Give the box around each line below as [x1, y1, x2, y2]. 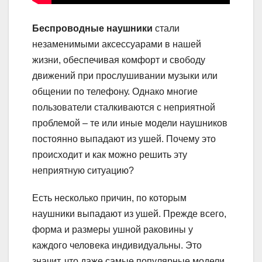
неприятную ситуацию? [32, 166, 134, 176]
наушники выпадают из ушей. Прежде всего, [32, 209, 226, 219]
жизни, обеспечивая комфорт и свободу [32, 55, 205, 65]
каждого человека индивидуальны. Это [32, 240, 202, 251]
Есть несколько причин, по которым [32, 193, 187, 204]
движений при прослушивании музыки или [32, 71, 218, 81]
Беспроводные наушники [32, 23, 153, 34]
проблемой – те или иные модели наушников [32, 118, 227, 129]
